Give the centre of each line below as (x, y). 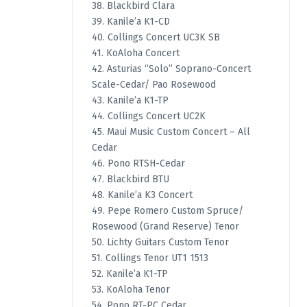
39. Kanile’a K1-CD (131, 22)
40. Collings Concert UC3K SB (156, 38)
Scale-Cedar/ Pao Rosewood (153, 85)
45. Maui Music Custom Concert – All (171, 132)
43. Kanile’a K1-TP (130, 101)
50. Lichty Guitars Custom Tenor (160, 243)
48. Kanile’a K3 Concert (142, 195)
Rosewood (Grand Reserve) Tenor (165, 227)
